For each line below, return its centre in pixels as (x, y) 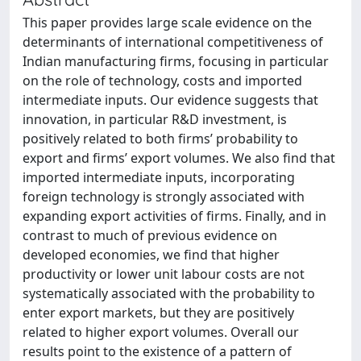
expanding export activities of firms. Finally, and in (174, 216)
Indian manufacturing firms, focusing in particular (176, 61)
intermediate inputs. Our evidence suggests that (170, 100)
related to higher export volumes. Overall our (161, 332)
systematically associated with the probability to (169, 293)
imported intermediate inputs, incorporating (159, 177)
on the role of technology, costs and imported (162, 81)
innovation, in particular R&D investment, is (155, 119)
